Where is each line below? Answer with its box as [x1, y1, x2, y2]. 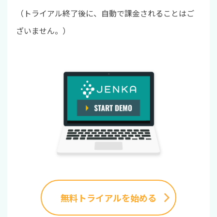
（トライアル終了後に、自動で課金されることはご [15, 7, 194, 19]
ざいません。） [15, 25, 70, 37]
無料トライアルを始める [61, 191, 156, 204]
